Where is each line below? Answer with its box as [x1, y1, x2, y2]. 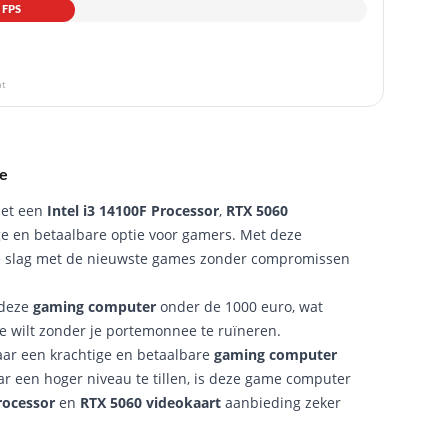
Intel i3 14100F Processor [47, 201, 219, 220]
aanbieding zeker [221, 393, 341, 412]
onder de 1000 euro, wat [156, 297, 323, 316]
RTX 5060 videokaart [80, 393, 221, 412]
